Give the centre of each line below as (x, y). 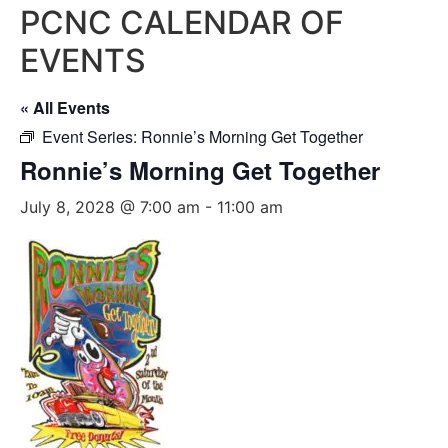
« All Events (65, 107)
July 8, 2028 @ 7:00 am (110, 207)
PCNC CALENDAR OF (182, 22)
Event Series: (91, 136)
